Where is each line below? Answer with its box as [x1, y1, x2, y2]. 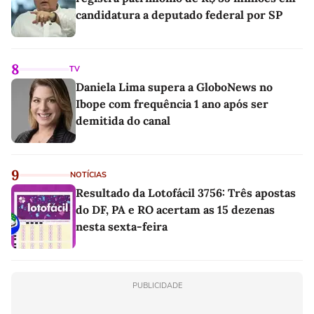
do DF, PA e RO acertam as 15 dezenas [76, 203, 275, 217]
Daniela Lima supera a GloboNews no [76, 80, 273, 95]
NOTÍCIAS [70, 170, 107, 181]
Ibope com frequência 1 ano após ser [76, 97, 268, 111]
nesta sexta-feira [76, 219, 168, 234]
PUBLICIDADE [132, 280, 182, 292]
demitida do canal [76, 114, 170, 128]
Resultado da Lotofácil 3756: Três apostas [76, 186, 296, 200]
